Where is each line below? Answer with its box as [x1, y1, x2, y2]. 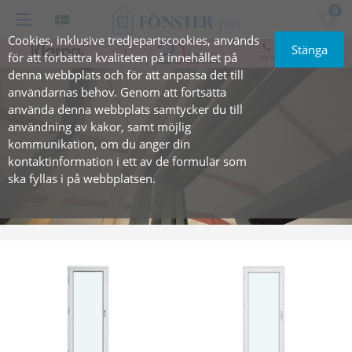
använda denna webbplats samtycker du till [8, 101, 243, 117]
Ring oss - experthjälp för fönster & [257, 53, 345, 60]
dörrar [292, 60, 310, 68]
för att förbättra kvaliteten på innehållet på [8, 49, 237, 65]
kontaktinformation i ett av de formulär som [8, 153, 247, 169]
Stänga [291, 42, 328, 57]
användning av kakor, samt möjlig [8, 119, 191, 134]
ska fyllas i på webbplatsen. [8, 170, 156, 186]
